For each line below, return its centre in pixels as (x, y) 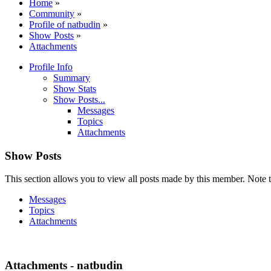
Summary (72, 77)
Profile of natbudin (65, 24)
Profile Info (51, 67)
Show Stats (75, 88)
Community (52, 13)
